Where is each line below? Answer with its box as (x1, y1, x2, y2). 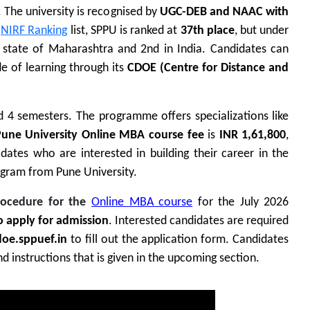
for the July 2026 (192, 196, 289, 210)
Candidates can (210, 43, 289, 57)
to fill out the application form (67, 233, 226, 247)
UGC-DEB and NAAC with (159, 6, 289, 19)
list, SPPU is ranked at (70, 24, 181, 38)
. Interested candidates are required (109, 215, 289, 228)
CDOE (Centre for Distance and (127, 62, 289, 75)
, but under (234, 24, 289, 38)
